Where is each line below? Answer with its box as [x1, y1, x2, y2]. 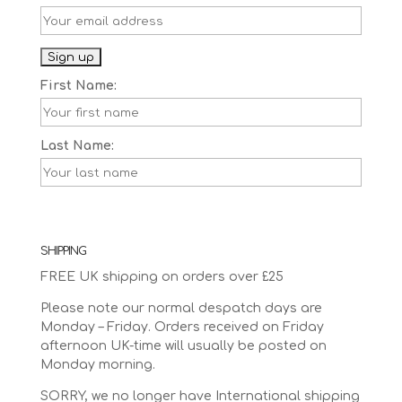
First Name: [39, 79, 117, 93]
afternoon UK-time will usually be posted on [39, 339, 327, 354]
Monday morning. [39, 358, 155, 372]
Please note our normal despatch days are [39, 301, 322, 316]
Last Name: [39, 139, 114, 153]
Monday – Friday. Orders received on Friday [39, 320, 324, 335]
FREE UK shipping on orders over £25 [39, 270, 284, 284]
